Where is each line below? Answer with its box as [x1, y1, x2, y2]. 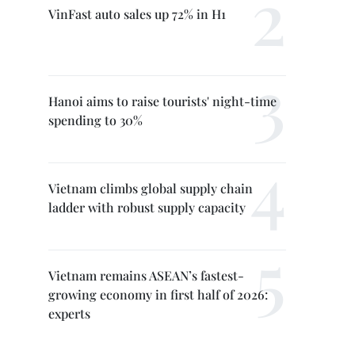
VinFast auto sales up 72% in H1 [48, 6, 226, 22]
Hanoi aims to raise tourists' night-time [48, 93, 277, 109]
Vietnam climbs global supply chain [48, 180, 253, 197]
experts [48, 305, 90, 322]
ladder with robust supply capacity [48, 199, 246, 216]
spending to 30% [48, 112, 143, 128]
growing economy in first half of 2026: [48, 286, 268, 303]
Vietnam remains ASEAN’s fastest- [48, 267, 244, 284]
